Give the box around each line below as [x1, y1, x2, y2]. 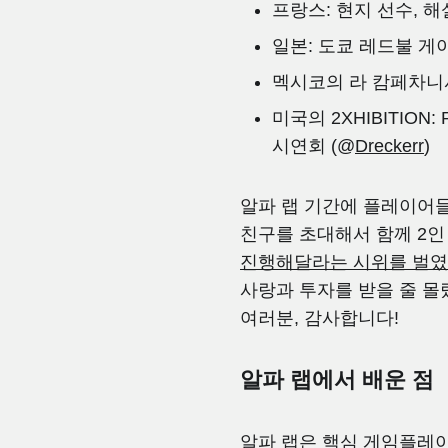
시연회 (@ [272, 136, 355, 156]
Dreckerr [355, 136, 424, 156]
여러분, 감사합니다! [240, 308, 399, 328]
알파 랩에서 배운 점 [240, 367, 434, 392]
